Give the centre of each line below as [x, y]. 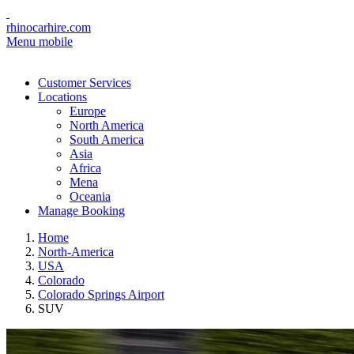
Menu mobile [40, 41]
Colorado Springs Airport [101, 294]
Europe [88, 111]
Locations [62, 97]
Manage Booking [81, 211]
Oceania [90, 196]
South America [107, 139]
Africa [85, 168]
